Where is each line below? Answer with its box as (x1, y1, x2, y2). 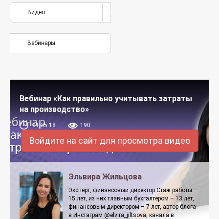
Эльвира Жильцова (68, 172, 142, 181)
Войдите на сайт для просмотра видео (29, 135, 190, 146)
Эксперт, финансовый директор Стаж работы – (68, 187, 198, 194)
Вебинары (27, 40, 55, 46)
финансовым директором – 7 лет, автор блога (68, 203, 197, 210)
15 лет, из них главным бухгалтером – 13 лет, (68, 195, 195, 202)
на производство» (20, 105, 89, 114)
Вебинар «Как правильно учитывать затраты (20, 94, 192, 103)
